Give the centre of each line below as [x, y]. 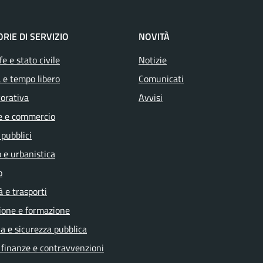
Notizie [153, 60]
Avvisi [151, 97]
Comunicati [161, 79]
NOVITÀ [154, 36]
